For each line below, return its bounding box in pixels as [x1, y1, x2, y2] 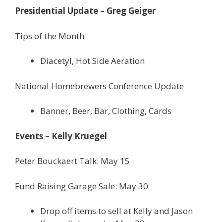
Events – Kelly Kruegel [15, 130, 107, 142]
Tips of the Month [15, 30, 84, 42]
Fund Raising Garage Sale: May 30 [15, 180, 148, 192]
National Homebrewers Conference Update [15, 80, 184, 92]
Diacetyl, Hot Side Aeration [40, 55, 145, 66]
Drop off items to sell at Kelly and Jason [40, 205, 193, 217]
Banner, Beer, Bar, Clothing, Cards [40, 105, 171, 116]
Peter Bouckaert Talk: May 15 [15, 155, 130, 166]
